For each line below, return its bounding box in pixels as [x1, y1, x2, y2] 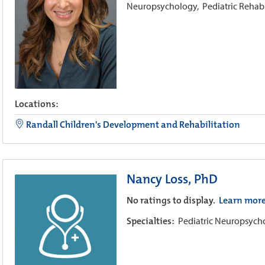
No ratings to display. [126, 193, 217, 206]
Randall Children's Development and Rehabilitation [24, 118, 240, 131]
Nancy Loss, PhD [126, 170, 218, 188]
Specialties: [126, 214, 178, 227]
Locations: [15, 97, 59, 110]
